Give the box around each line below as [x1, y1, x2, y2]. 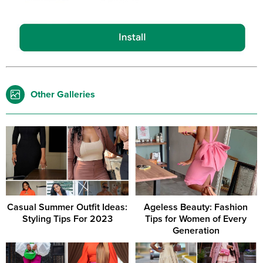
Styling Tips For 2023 [22, 213, 113, 225]
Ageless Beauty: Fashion [144, 201, 248, 213]
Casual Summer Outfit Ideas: [7, 201, 127, 213]
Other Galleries [31, 89, 95, 100]
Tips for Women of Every [145, 213, 247, 225]
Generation [172, 224, 220, 237]
